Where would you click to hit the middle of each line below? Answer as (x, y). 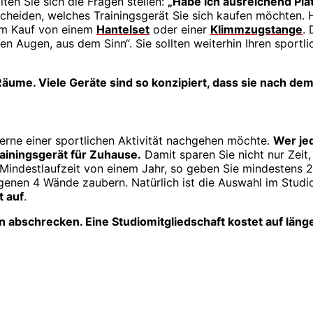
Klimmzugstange (256, 30)
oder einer (180, 30)
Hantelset (123, 30)
